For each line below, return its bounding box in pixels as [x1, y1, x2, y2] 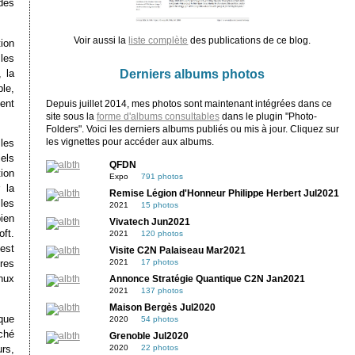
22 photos [140, 342, 178, 352]
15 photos [140, 200, 178, 209]
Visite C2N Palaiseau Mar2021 [109, 245, 246, 255]
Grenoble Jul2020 [109, 330, 189, 341]
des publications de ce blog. [188, 35, 311, 45]
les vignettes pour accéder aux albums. [45, 136, 214, 147]
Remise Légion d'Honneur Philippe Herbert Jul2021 [109, 188, 339, 198]
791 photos [140, 171, 183, 181]
